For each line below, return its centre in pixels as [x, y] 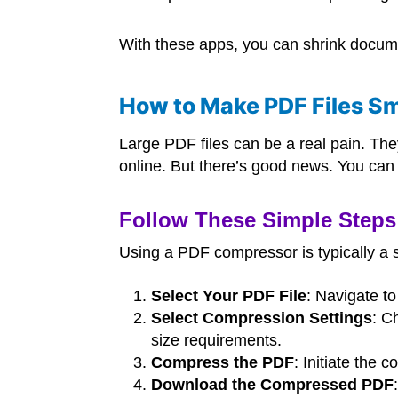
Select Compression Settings [262, 318]
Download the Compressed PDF [273, 385]
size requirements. [217, 341]
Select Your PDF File [229, 296]
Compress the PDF [223, 363]
